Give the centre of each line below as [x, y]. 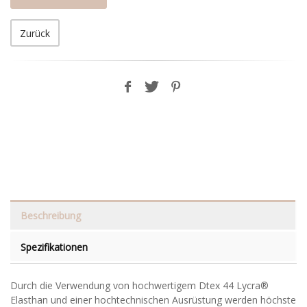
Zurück [35, 34]
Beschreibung [51, 216]
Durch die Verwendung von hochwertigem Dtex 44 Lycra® [139, 286]
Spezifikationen [54, 247]
